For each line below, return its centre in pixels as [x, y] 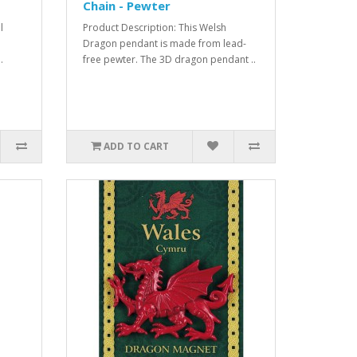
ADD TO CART [136, 146]
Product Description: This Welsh [155, 27]
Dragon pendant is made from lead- [165, 43]
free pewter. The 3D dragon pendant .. [170, 59]
